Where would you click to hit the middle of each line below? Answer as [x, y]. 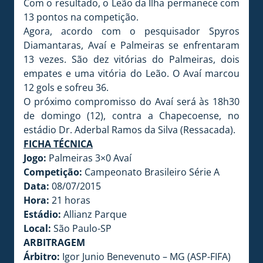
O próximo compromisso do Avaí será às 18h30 [131, 101]
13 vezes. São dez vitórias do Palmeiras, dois [131, 59]
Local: [37, 228]
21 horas [70, 200]
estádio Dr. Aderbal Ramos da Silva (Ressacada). [129, 129]
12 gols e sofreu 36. [66, 87]
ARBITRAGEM [54, 242]
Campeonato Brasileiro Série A [151, 172]
